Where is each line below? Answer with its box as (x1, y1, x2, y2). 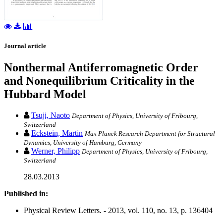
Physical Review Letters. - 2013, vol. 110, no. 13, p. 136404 (24, 206, 213, 215)
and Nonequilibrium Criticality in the (4, 74, 195, 88)
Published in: (4, 189, 48, 198)
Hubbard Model (4, 88, 86, 101)
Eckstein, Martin (31, 129, 83, 138)
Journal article (4, 42, 46, 50)
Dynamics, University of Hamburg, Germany (24, 139, 142, 147)
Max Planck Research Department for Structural (85, 130, 215, 138)
